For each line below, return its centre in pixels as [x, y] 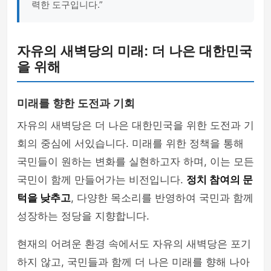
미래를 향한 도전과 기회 [76, 103]
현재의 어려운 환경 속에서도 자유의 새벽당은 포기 [134, 244]
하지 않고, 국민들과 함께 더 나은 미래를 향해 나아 [133, 262]
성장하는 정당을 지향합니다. [83, 216]
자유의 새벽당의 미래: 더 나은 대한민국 [135, 51]
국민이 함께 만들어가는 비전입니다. [102, 180]
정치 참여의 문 [220, 180]
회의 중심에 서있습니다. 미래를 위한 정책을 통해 [130, 143]
